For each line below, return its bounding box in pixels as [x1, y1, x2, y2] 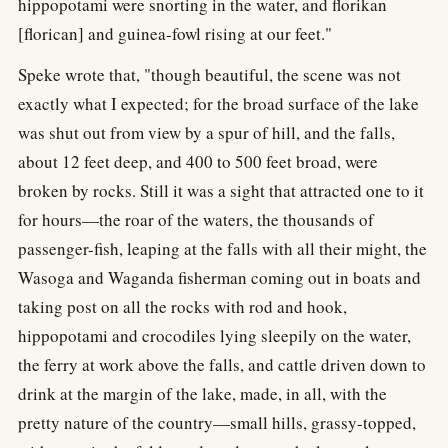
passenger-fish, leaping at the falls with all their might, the [18, 236, 427, 260]
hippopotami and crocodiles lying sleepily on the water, [18, 323, 411, 347]
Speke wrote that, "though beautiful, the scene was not [18, 62, 401, 86]
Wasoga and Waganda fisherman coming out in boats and [18, 265, 421, 289]
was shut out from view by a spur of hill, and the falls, [18, 120, 395, 144]
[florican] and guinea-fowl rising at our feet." [18, 21, 332, 45]
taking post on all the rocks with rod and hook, [18, 294, 347, 318]
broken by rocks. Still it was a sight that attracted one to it [18, 178, 424, 202]
